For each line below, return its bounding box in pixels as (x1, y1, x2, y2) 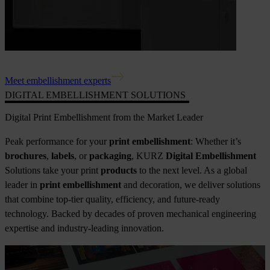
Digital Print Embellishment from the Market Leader (5, 112, 203, 123)
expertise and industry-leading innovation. (5, 223, 164, 234)
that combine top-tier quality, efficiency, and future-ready (5, 194, 220, 205)
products (101, 165, 137, 176)
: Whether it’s (190, 136, 241, 147)
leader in (5, 180, 40, 190)
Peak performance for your (5, 136, 109, 147)
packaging (89, 151, 131, 162)
